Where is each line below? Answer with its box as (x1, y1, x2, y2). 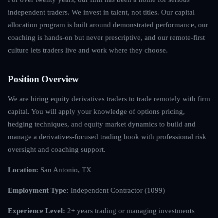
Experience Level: (8, 206, 65, 215)
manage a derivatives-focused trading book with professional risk (8, 132, 206, 141)
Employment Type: (8, 185, 69, 194)
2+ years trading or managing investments (65, 206, 195, 215)
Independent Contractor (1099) (69, 185, 165, 194)
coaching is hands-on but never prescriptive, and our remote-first (8, 33, 205, 41)
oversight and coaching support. (8, 145, 106, 153)
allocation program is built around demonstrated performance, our (8, 20, 208, 29)
